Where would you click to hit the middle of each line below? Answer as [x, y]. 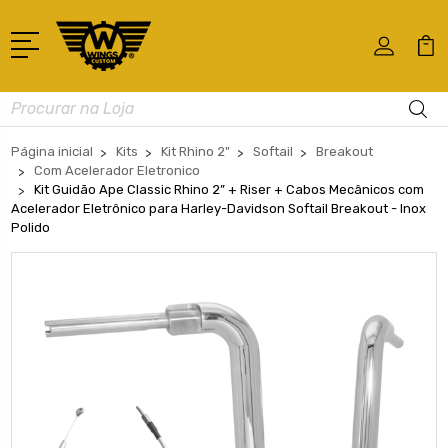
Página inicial [52, 151]
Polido [30, 227]
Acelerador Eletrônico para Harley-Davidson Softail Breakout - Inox [218, 208]
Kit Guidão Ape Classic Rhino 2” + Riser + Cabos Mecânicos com [229, 189]
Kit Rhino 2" [195, 151]
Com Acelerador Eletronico [117, 170]
